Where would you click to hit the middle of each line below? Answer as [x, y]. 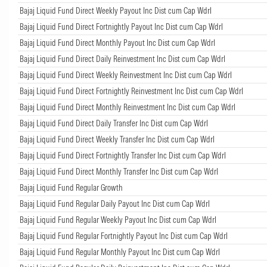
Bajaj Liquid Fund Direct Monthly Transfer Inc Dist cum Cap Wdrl [119, 171]
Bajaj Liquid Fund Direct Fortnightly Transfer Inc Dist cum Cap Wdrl [123, 155]
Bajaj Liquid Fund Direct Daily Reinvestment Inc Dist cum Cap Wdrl [122, 59]
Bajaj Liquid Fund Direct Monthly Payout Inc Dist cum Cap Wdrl [117, 43]
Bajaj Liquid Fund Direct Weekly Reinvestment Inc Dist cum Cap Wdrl [126, 75]
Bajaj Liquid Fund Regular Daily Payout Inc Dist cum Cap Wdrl [115, 204]
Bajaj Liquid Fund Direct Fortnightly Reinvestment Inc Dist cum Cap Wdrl [131, 91]
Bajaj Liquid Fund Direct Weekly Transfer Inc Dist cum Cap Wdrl [117, 139]
